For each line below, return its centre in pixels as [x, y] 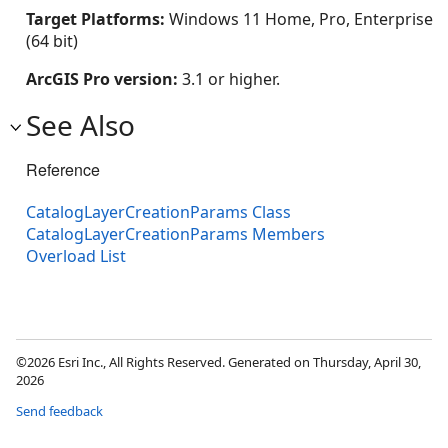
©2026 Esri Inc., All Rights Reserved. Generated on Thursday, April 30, [218, 361]
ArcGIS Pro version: [104, 78]
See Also [80, 124]
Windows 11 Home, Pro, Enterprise [301, 18]
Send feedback [59, 410]
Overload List [76, 255]
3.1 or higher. [231, 78]
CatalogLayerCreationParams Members [175, 233]
